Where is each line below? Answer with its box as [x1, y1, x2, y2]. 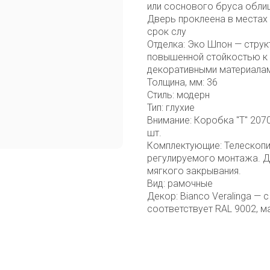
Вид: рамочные [147, 177, 213, 189]
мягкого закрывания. [147, 165, 241, 177]
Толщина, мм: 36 [147, 76, 218, 88]
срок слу [147, 25, 186, 37]
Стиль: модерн [147, 89, 210, 101]
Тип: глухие [147, 101, 195, 113]
